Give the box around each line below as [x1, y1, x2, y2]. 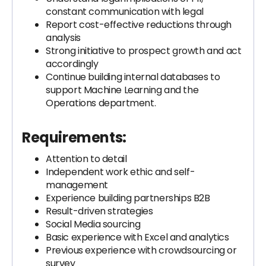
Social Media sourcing [46, 217, 141, 231]
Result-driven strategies [46, 204, 153, 218]
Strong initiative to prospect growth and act [46, 44, 242, 58]
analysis [46, 31, 81, 45]
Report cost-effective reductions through [46, 18, 232, 31]
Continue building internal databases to [46, 70, 220, 84]
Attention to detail [46, 152, 127, 166]
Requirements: [22, 128, 126, 147]
